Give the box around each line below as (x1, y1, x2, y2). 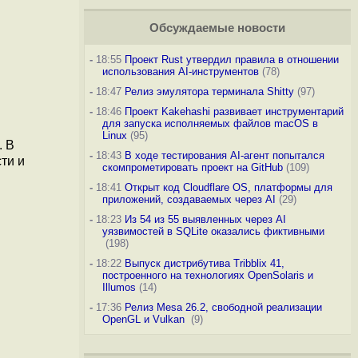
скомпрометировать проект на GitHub (101, 161, 283, 173)
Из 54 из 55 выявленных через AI (124, 213, 286, 225)
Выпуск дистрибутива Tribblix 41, (124, 257, 284, 269)
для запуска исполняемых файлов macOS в (101, 117, 318, 129)
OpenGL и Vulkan (101, 313, 188, 325)
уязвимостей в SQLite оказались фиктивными (101, 225, 324, 237)
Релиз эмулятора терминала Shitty (124, 86, 294, 97)
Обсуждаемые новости (149, 22, 285, 34)
